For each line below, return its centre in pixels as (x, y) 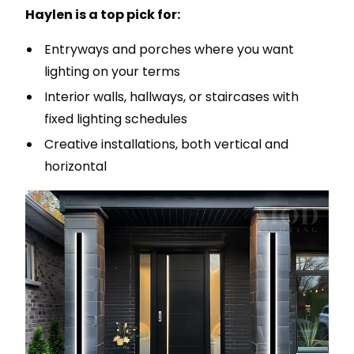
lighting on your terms (112, 72)
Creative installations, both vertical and (166, 144)
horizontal (75, 166)
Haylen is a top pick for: (103, 15)
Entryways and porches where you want (169, 49)
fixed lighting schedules (116, 119)
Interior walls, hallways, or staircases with (171, 97)
